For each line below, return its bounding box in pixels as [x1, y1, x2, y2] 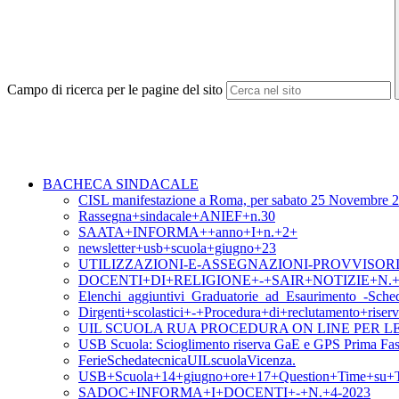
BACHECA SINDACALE [43, 176, 199, 192]
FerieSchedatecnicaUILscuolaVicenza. [78, 353, 296, 369]
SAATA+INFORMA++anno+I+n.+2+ [78, 224, 297, 240]
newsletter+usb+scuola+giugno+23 [78, 240, 276, 256]
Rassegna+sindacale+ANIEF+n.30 [78, 208, 275, 224]
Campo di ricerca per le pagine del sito [7, 82, 223, 98]
